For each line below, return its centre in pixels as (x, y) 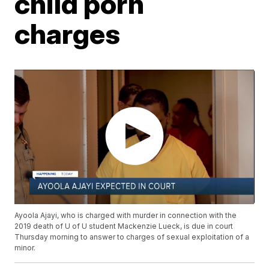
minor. (25, 248)
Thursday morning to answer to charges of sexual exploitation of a (132, 237)
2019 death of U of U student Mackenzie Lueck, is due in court (124, 226)
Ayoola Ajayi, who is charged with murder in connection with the (126, 216)
